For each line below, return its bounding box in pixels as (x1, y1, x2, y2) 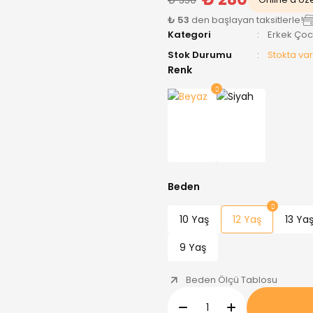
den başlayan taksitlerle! (189, 13, 303, 27)
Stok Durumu (168, 48, 232, 61)
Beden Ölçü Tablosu (186, 273, 277, 286)
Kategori (168, 28, 211, 41)
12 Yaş (233, 212, 261, 226)
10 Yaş (180, 212, 209, 226)
